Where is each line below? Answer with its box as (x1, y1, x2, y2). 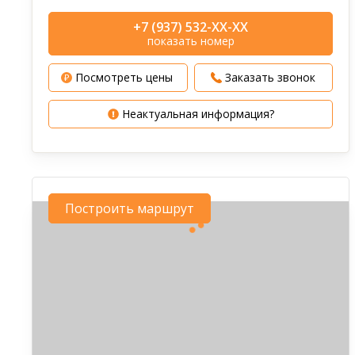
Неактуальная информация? (121, 106, 274, 121)
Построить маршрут (65, 200, 194, 217)
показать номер (147, 33, 235, 48)
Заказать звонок (225, 70, 316, 85)
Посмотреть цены (72, 70, 173, 85)
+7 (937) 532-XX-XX (133, 18, 249, 36)
